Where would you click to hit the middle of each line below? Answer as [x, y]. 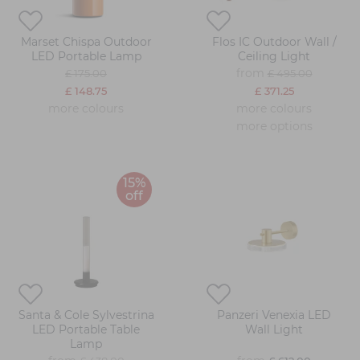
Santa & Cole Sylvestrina [86, 315]
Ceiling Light [274, 57]
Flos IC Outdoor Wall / [274, 42]
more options [274, 127]
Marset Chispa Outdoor [86, 42]
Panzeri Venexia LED [274, 315]
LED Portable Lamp [86, 57]
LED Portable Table [86, 330]
